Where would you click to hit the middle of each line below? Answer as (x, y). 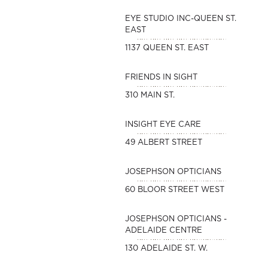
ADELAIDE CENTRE (163, 231)
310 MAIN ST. (150, 95)
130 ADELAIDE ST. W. (166, 249)
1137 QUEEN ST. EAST (167, 48)
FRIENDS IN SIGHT (161, 77)
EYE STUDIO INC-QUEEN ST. (180, 19)
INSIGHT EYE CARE (163, 125)
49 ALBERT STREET (163, 143)
